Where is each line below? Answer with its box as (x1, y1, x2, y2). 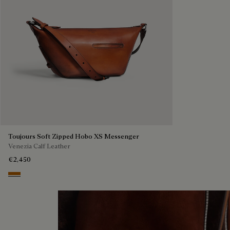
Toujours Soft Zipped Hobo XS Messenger (8, 131, 139, 140)
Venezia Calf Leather (8, 141, 70, 150)
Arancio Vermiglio (8, 171, 71, 182)
